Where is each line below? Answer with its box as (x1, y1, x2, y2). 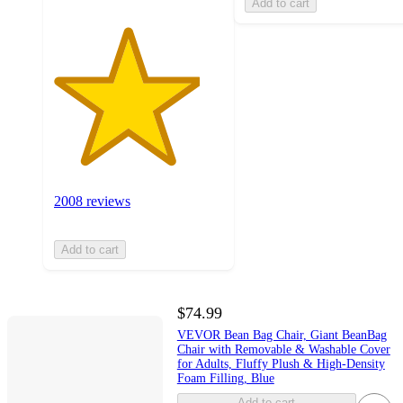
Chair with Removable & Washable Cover (176, 343, 390, 357)
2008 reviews (54, 193, 130, 210)
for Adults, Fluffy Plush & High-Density (176, 357, 385, 372)
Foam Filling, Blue (176, 372, 274, 386)
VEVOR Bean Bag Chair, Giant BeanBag (176, 328, 387, 343)
